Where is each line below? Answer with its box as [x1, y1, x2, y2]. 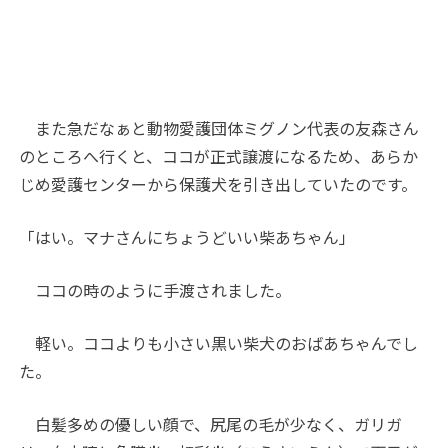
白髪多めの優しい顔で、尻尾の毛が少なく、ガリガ [19, 412, 403, 436]
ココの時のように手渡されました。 [19, 278, 292, 302]
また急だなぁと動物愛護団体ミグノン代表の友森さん [19, 116, 420, 140]
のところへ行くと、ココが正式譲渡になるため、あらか [19, 144, 419, 168]
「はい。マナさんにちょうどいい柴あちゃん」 [19, 225, 356, 249]
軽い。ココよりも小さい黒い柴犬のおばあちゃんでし [19, 331, 419, 355]
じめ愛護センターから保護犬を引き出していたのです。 [19, 172, 418, 196]
